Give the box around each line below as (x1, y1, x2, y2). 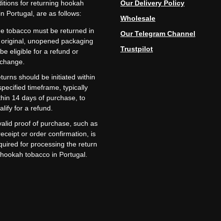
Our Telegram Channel (120, 30, 195, 38)
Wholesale (120, 14, 155, 23)
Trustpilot (120, 45, 153, 53)
